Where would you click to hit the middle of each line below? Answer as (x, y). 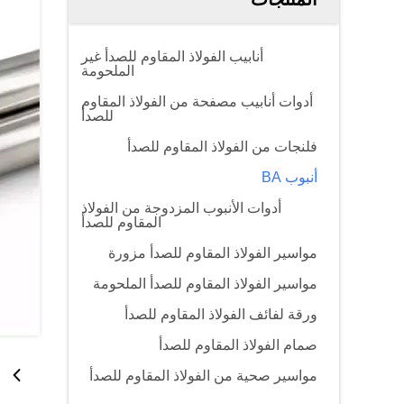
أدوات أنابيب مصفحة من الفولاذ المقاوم (197, 101)
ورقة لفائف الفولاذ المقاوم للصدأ (221, 314)
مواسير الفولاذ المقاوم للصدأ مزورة (213, 253)
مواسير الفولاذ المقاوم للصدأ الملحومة (205, 284)
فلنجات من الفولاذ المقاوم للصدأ (222, 147)
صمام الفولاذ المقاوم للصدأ (238, 345)
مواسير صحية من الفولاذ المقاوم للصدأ (203, 376)
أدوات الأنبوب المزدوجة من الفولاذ (181, 208)
